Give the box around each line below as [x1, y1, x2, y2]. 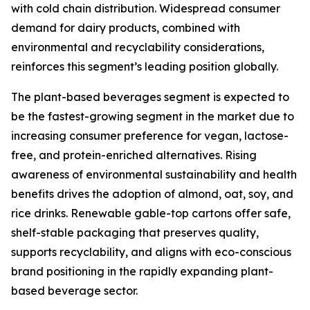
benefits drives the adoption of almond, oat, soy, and [11, 187, 293, 201]
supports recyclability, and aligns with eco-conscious [11, 245, 291, 259]
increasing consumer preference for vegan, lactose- [11, 129, 289, 143]
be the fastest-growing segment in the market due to [11, 109, 294, 124]
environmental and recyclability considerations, [11, 40, 264, 55]
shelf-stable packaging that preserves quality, [11, 226, 259, 240]
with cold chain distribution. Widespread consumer [11, 1, 280, 16]
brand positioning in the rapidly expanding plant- [11, 264, 273, 279]
